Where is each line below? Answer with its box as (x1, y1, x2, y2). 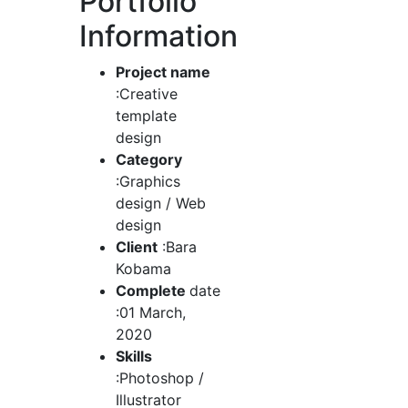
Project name (116, 62, 210, 81)
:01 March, (116, 302, 186, 321)
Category (116, 149, 182, 168)
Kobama (116, 259, 171, 278)
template (116, 106, 177, 125)
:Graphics (116, 171, 180, 190)
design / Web (116, 193, 206, 212)
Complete (116, 280, 189, 300)
